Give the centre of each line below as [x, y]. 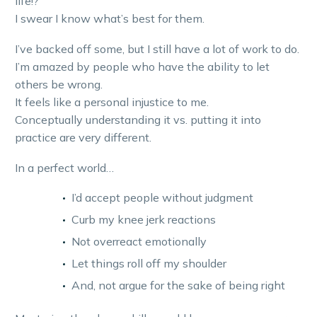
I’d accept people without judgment [162, 198]
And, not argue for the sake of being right [178, 286]
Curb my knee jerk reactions [144, 220]
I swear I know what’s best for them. [110, 19]
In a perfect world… [64, 167]
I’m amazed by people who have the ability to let [142, 66]
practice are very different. [83, 137]
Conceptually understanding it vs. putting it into [138, 119]
